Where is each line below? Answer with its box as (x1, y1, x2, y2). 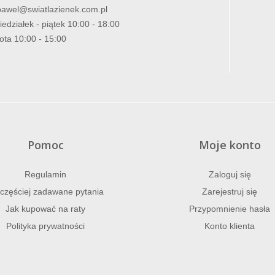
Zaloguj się (208, 169, 251, 180)
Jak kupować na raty (6, 204, 85, 214)
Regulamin (25, 169, 66, 180)
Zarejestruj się (202, 187, 257, 197)
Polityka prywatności (6, 221, 85, 231)
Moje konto (198, 137, 261, 153)
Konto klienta (204, 221, 255, 231)
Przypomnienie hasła (189, 204, 270, 214)
